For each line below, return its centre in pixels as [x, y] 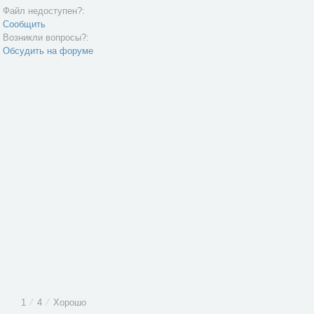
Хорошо [68, 302]
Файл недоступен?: [44, 11]
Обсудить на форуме [48, 51]
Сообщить [24, 24]
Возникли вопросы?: [46, 37]
